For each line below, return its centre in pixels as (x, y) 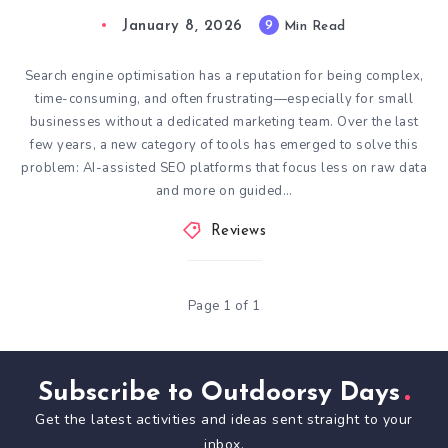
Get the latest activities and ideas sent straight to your (224, 419)
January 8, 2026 (182, 26)
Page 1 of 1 (224, 305)
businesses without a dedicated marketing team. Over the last (224, 121)
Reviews (238, 231)
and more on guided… (224, 190)
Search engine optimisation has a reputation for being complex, (224, 75)
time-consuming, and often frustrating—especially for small (224, 98)
